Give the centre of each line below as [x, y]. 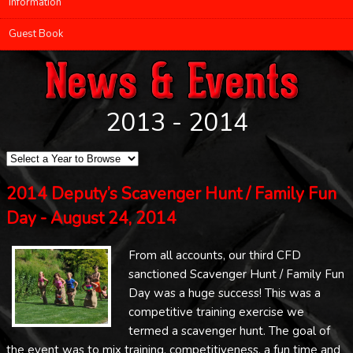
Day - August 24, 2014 [91, 218]
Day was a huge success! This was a [225, 294]
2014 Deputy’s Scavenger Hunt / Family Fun [171, 194]
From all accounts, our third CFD [215, 256]
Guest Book [36, 34]
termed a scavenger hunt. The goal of [229, 331]
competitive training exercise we [216, 312]
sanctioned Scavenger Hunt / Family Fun [236, 275]
